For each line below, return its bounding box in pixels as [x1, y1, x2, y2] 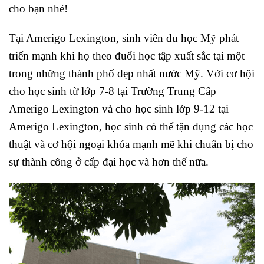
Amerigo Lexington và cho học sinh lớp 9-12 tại [9, 103, 229, 115]
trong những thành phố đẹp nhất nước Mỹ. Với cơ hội [9, 67, 255, 80]
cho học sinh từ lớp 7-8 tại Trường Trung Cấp [9, 85, 216, 98]
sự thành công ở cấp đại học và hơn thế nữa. [9, 156, 209, 169]
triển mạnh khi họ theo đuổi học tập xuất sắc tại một [9, 49, 245, 62]
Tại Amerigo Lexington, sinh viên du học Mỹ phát [9, 32, 239, 45]
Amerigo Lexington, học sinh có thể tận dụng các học [9, 120, 253, 133]
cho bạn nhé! [9, 2, 68, 15]
